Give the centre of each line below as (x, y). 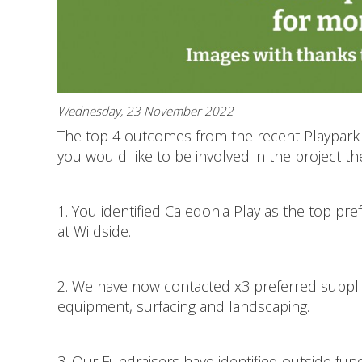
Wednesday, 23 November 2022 (145, 111)
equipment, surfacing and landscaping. (185, 307)
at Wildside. (96, 232)
